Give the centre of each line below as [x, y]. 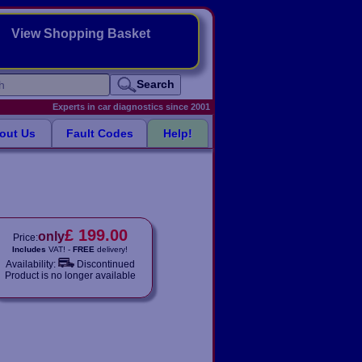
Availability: [30, 264]
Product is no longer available [70, 276]
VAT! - [59, 249]
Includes [29, 249]
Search [155, 84]
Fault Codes [99, 133]
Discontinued [105, 264]
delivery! [111, 249]
